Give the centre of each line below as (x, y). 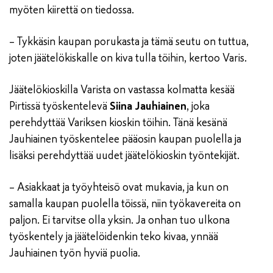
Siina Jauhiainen (148, 106)
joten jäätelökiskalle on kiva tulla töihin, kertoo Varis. (128, 58)
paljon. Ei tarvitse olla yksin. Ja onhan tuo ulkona (119, 220)
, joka (198, 106)
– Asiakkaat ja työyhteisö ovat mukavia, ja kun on (119, 187)
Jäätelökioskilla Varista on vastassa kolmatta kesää (122, 90)
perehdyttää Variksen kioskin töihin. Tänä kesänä (118, 123)
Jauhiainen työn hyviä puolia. (75, 253)
